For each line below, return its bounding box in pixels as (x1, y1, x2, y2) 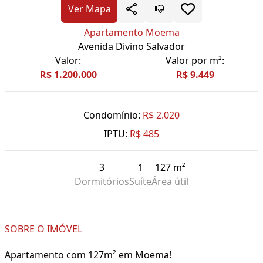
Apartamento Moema (83, 26, 180, 39)
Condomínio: (83, 109, 140, 122)
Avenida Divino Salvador (78, 40, 185, 53)
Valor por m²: (166, 54, 224, 68)
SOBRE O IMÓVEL (5, 222, 82, 236)
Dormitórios (75, 175, 129, 188)
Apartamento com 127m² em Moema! (5, 248, 171, 262)
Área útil (151, 175, 188, 188)
